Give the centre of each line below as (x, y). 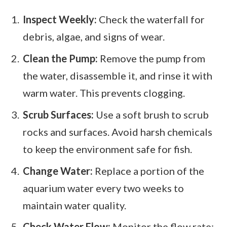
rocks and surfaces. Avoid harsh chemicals (118, 131)
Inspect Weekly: (60, 20)
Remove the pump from (152, 59)
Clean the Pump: (60, 59)
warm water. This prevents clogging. (104, 93)
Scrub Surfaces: (58, 114)
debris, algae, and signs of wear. (94, 37)
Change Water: (58, 171)
